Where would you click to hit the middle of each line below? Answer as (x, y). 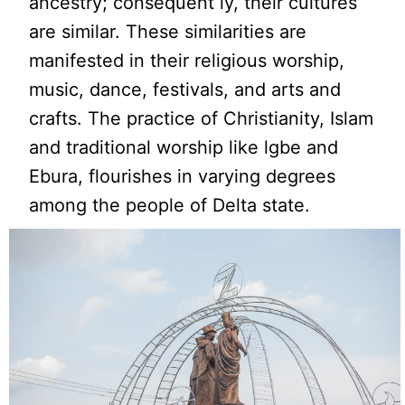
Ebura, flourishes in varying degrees (183, 176)
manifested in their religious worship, (187, 60)
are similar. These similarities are (168, 31)
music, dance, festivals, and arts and (185, 89)
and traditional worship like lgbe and (184, 147)
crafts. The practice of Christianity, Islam (202, 118)
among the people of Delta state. (170, 205)
